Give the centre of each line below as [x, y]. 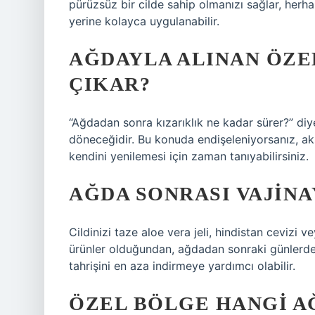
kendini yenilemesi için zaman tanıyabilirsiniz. [189, 156]
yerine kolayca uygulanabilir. [144, 21]
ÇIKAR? [110, 84]
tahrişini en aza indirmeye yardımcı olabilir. [182, 266]
